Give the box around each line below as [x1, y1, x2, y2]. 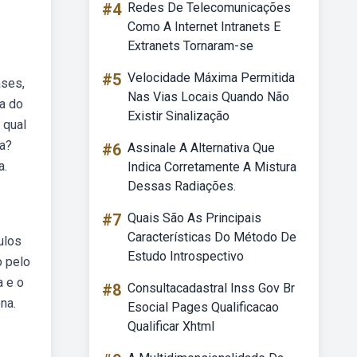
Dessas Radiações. [127, 178, 236, 194]
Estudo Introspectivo [127, 249, 244, 264]
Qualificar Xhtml [127, 319, 214, 334]
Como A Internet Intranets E [127, 19, 280, 34]
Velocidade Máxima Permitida [127, 70, 295, 85]
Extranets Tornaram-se [127, 38, 253, 53]
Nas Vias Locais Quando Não [127, 89, 289, 104]
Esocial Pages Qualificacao [127, 300, 279, 315]
